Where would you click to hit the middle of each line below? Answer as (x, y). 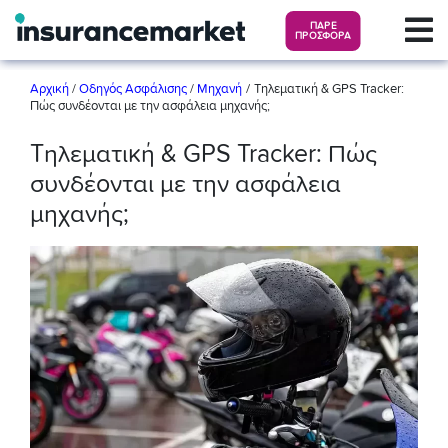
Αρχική (51, 89)
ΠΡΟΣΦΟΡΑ (323, 36)
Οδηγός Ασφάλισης (133, 89)
